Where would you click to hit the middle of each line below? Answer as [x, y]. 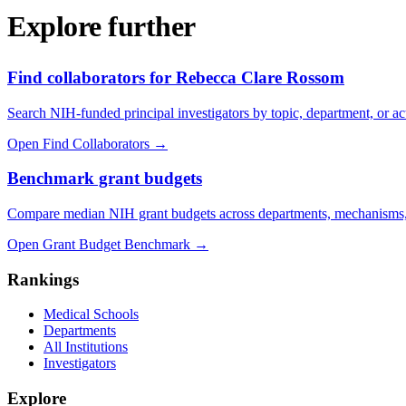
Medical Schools [91, 314]
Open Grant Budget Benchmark [99, 244]
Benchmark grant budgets [105, 179]
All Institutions [86, 347]
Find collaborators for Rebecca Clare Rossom [176, 77]
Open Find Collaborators [78, 143]
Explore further [101, 27]
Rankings [43, 279]
